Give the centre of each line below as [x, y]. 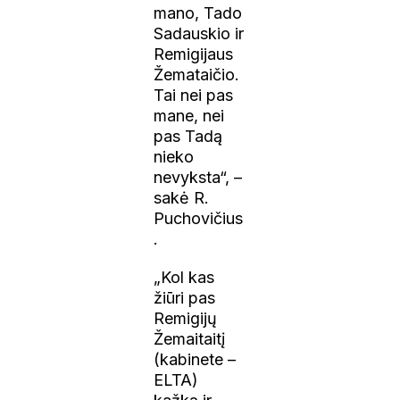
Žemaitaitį [190, 338]
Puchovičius [199, 218]
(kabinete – [195, 359]
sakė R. [182, 197]
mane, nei [189, 115]
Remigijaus [194, 54]
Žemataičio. [197, 74]
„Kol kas [184, 277]
